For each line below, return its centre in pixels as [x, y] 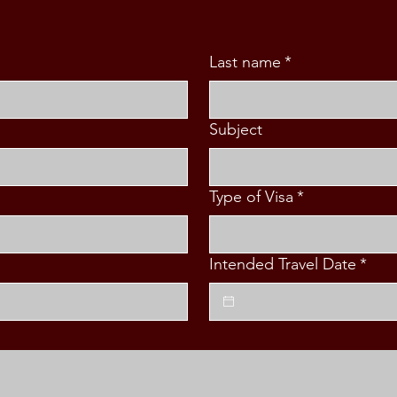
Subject [235, 129]
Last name [245, 62]
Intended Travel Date [282, 264]
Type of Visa [251, 196]
